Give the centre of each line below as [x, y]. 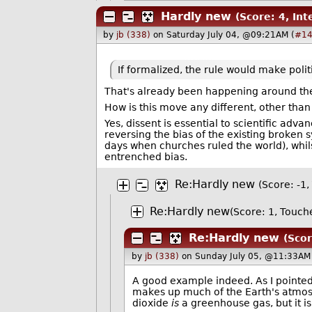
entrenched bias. [146, 156]
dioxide [152, 303]
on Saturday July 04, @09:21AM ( [224, 35]
